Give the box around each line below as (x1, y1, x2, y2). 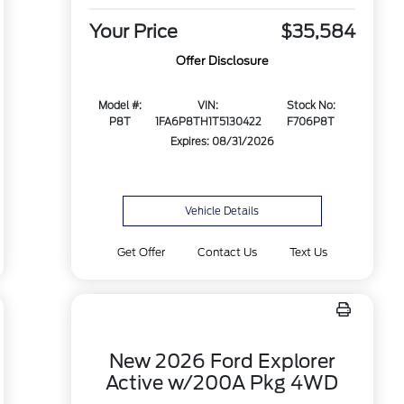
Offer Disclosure (175, 54, 269, 69)
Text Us (289, 245, 328, 259)
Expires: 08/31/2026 (170, 135, 274, 149)
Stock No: (286, 99, 335, 113)
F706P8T (287, 115, 335, 129)
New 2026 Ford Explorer (108, 350, 335, 372)
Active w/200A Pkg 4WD (106, 372, 339, 394)
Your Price (88, 21, 178, 43)
